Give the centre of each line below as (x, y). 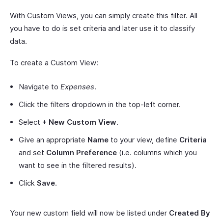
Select (30, 122)
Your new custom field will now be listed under (89, 213)
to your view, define (144, 140)
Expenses (77, 87)
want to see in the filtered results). (78, 165)
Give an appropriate (53, 140)
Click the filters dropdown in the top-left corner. (100, 105)
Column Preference (82, 153)
